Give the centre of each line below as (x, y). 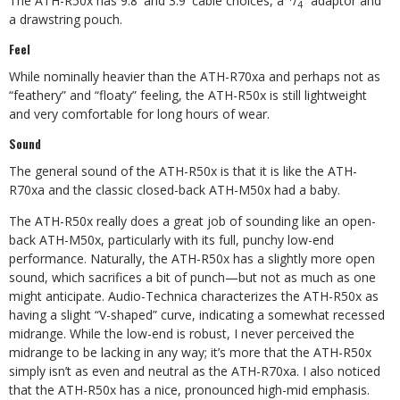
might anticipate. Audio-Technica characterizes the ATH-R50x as (194, 296)
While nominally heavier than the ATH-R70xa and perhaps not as (195, 76)
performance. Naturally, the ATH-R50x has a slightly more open (192, 258)
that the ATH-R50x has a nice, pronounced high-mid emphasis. (189, 390)
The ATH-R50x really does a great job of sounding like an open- (192, 221)
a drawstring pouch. (66, 19)
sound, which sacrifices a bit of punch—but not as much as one (192, 277)
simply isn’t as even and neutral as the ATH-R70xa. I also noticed (195, 371)
